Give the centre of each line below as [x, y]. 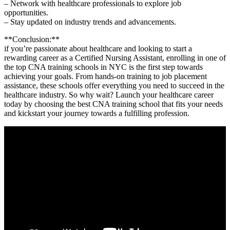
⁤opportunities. [26, 12]
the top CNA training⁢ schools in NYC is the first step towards [103, 67]
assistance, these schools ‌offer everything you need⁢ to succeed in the [114, 85]
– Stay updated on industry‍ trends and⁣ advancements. [90, 22]
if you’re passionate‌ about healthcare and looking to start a [98, 48]
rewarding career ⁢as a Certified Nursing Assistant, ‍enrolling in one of [115, 57]
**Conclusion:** [32, 39]
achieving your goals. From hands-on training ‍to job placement [106, 76]
